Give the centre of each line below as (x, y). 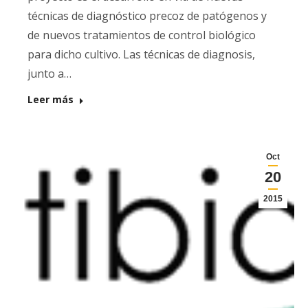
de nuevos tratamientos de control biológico (142, 35)
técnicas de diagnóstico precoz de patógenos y (147, 16)
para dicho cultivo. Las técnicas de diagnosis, (141, 54)
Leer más (51, 99)
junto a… (49, 74)
